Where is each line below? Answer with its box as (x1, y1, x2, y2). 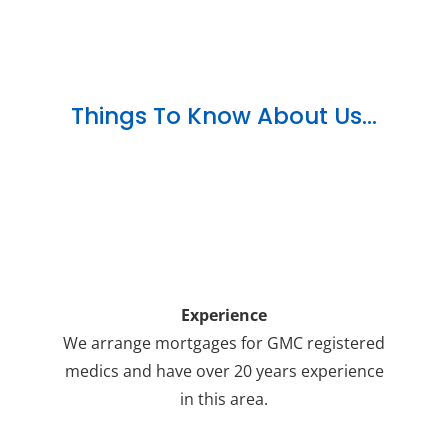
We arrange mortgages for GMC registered (63, 331, 385, 354)
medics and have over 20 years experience (64, 359, 384, 382)
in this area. (180, 387, 268, 410)
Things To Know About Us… (71, 99, 377, 132)
